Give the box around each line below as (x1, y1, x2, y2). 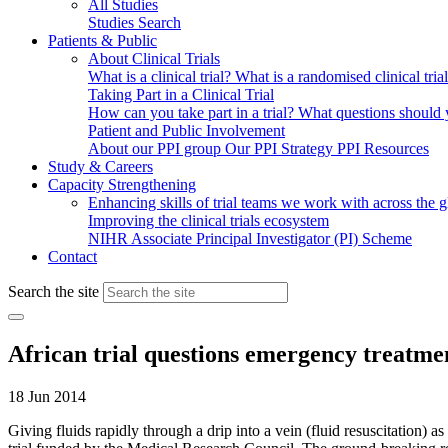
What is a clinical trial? (88, 68, 235, 85)
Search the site (8, 283, 99, 300)
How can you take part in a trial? (88, 104, 298, 121)
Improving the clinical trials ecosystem (88, 212, 329, 229)
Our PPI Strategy (225, 140, 337, 157)
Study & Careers (48, 158, 153, 175)
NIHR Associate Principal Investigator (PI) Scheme (88, 230, 412, 247)
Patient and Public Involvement (88, 122, 285, 139)
